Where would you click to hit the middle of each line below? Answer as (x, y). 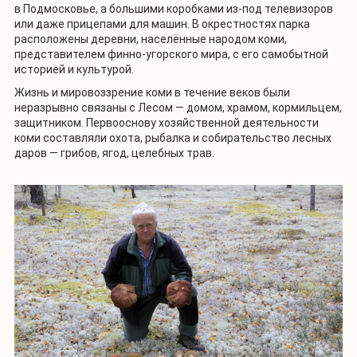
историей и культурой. (74, 69)
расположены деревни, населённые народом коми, (151, 39)
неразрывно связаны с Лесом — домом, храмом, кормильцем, (178, 107)
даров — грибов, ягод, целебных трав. (114, 153)
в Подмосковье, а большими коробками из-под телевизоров (174, 8)
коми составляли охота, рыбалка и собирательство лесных (173, 137)
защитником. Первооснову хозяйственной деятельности (167, 122)
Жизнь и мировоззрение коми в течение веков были (152, 92)
